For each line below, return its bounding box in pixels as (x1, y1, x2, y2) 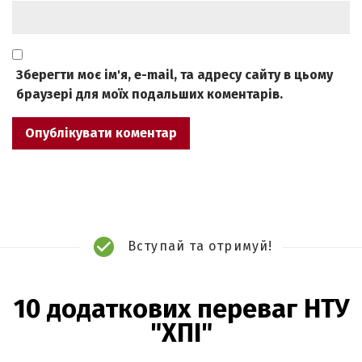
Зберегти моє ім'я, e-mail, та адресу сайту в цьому (16, 67, 333, 83)
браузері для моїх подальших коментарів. (16, 86, 283, 103)
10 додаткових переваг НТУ (13, 293, 349, 325)
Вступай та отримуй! (127, 238, 273, 255)
